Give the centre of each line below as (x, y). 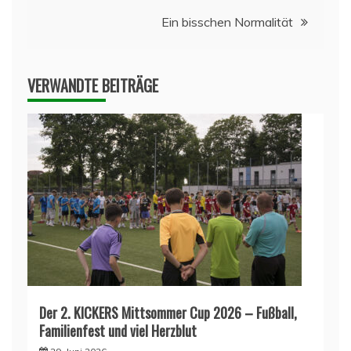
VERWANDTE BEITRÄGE (93, 85)
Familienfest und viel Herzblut (118, 330)
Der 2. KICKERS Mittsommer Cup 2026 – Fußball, (168, 312)
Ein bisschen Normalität (227, 22)
